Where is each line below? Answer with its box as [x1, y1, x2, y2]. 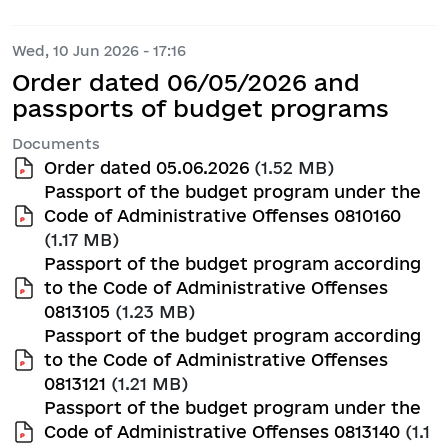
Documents [12, 135, 100, 153]
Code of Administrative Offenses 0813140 [44, 421, 400, 441]
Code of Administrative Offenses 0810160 [44, 205, 401, 225]
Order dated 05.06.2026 [44, 157, 249, 177]
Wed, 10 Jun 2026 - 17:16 [12, 42, 186, 60]
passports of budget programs [12, 95, 389, 122]
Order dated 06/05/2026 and [12, 69, 360, 96]
